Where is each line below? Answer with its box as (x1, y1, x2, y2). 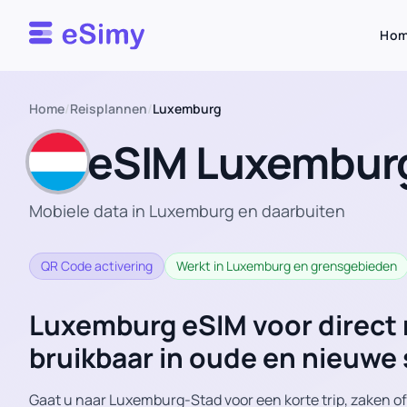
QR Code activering (41, 257, 153, 274)
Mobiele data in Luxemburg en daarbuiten (29, 200, 345, 222)
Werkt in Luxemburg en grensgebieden (176, 257, 397, 274)
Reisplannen (70, 100, 147, 117)
